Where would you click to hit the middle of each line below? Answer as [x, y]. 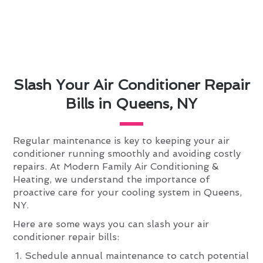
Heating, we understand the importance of [112, 180]
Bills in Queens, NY [131, 104]
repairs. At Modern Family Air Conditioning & [116, 167]
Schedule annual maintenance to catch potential [137, 256]
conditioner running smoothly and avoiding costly [127, 154]
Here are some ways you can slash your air [111, 224]
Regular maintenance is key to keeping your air [122, 141]
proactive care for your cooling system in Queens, [128, 193]
